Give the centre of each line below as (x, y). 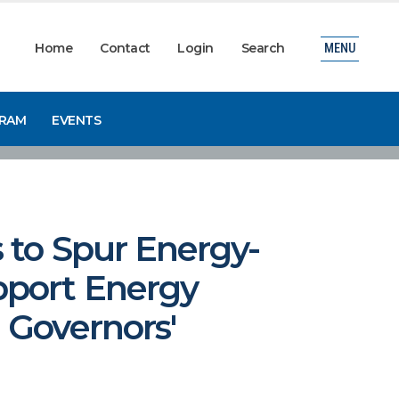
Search (263, 48)
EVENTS (77, 120)
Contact (125, 48)
